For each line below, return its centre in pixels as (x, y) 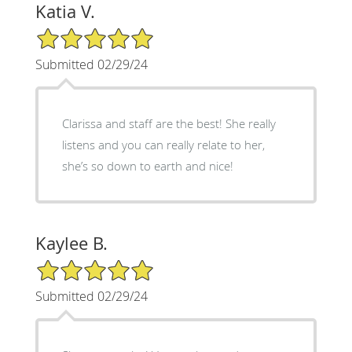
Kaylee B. (71, 243)
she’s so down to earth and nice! (147, 165)
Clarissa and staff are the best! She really (169, 123)
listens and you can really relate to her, (163, 144)
